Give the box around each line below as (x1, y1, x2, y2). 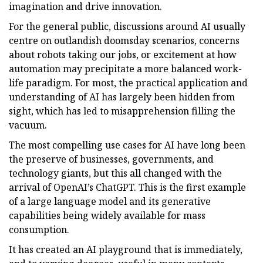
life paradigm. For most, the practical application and (9, 76, 248, 89)
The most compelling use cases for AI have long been (9, 138, 245, 151)
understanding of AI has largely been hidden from (9, 90, 235, 103)
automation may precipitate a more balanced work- (9, 62, 242, 75)
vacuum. (9, 118, 47, 131)
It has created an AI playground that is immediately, (9, 242, 242, 256)
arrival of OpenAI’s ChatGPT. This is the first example (9, 180, 246, 194)
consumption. (9, 222, 69, 236)
